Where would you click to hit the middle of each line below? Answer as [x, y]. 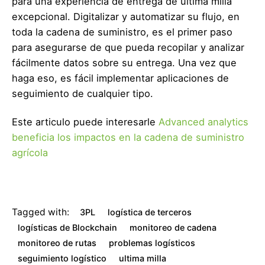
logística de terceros [150, 212]
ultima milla [143, 258]
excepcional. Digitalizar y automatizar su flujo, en [126, 16]
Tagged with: [41, 212]
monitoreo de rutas [57, 243]
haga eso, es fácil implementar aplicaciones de [120, 78]
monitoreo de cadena [173, 227]
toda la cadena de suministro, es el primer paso [122, 32]
